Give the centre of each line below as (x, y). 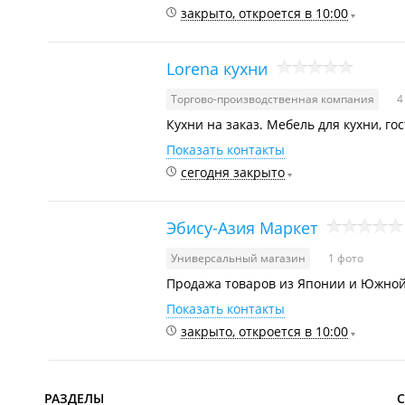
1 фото (346, 258)
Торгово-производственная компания (273, 99)
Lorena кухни (217, 68)
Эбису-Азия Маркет (242, 227)
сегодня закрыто (233, 172)
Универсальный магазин (238, 258)
